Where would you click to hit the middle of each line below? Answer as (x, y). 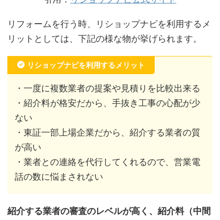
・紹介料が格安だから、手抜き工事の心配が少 (108, 103)
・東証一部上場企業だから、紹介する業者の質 (108, 133)
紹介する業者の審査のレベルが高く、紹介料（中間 (109, 211)
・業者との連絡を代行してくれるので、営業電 (108, 162)
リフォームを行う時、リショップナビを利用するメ (109, 24)
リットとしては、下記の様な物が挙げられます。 (105, 39)
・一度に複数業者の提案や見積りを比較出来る (108, 88)
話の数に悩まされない (59, 177)
